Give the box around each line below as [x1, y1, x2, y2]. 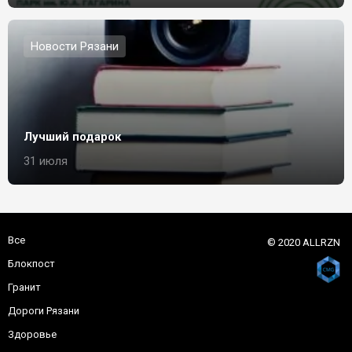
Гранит [8, 281, 41, 293]
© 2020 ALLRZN [267, 236, 340, 248]
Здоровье [8, 328, 57, 340]
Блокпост [8, 258, 55, 269]
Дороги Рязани [8, 305, 79, 317]
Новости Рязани [31, 39, 119, 53]
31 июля [24, 154, 68, 168]
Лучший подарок [24, 130, 121, 144]
